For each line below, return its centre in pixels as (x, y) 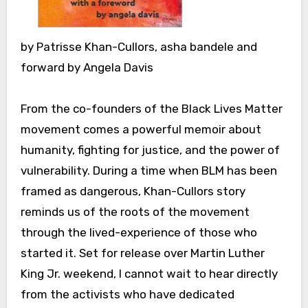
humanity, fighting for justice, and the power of (150, 150)
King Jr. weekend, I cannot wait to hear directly (149, 273)
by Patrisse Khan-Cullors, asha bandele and (139, 46)
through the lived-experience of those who (139, 232)
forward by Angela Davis (87, 67)
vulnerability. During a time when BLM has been (148, 170)
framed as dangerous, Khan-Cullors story (133, 191)
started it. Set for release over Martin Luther (142, 253)
